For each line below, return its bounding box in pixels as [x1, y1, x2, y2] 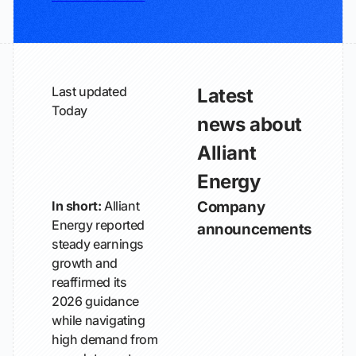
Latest [197, 84, 253, 107]
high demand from [52, 331, 158, 347]
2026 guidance [52, 293, 139, 309]
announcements [197, 220, 311, 238]
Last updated [52, 83, 127, 99]
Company [197, 198, 265, 216]
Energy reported [52, 217, 145, 233]
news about [197, 113, 302, 136]
